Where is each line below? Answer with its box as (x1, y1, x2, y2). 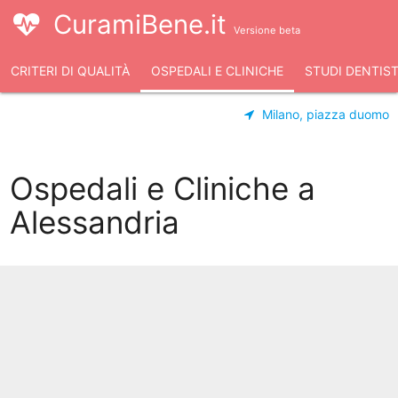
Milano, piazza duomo (261, 107, 389, 122)
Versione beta (234, 24, 300, 36)
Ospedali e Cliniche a (9, 170, 315, 207)
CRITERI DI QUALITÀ (11, 63, 130, 78)
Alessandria (9, 203, 179, 241)
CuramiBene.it (53, 9, 234, 40)
